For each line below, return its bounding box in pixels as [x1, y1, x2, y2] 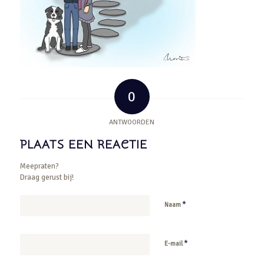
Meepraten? [19, 161, 59, 171]
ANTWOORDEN [109, 117, 155, 127]
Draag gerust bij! [19, 172, 74, 182]
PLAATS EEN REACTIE [19, 137, 147, 151]
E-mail [164, 239, 184, 247]
